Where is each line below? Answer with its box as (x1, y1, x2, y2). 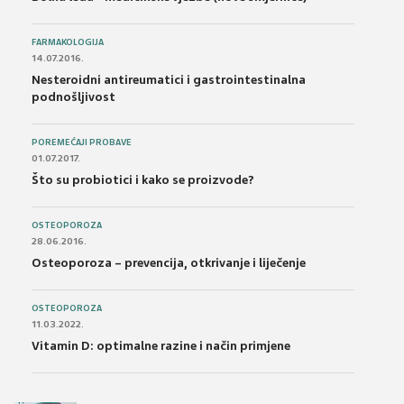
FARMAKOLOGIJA (32, 37, 104, 49)
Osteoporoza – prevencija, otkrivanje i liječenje (32, 255, 306, 271)
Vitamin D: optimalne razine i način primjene (32, 338, 290, 354)
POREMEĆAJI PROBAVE (32, 137, 132, 149)
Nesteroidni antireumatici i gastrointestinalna (32, 72, 306, 88)
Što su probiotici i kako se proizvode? (32, 172, 254, 188)
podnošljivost (32, 89, 115, 106)
